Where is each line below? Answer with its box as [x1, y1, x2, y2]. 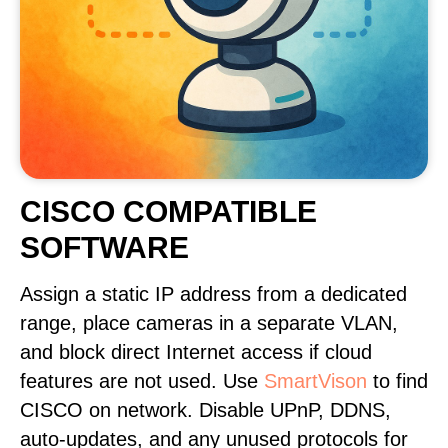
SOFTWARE [20, 231, 189, 264]
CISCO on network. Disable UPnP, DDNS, [20, 399, 391, 421]
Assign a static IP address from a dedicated [20, 283, 407, 305]
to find [367, 370, 428, 392]
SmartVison [264, 370, 367, 392]
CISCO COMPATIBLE [20, 195, 317, 228]
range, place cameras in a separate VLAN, [20, 312, 398, 334]
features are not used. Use [20, 370, 264, 392]
